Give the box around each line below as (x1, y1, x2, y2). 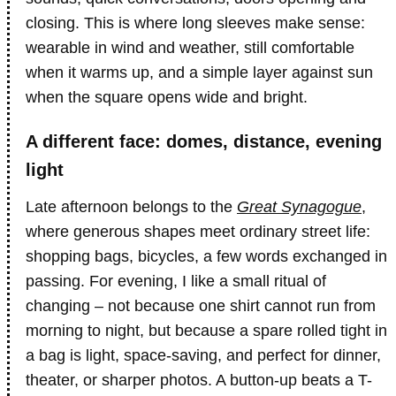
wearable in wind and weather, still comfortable (26, 39, 354, 57)
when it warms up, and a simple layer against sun (26, 64, 373, 81)
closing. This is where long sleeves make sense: (26, 14, 365, 32)
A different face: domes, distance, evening (26, 132, 382, 151)
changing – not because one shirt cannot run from (26, 297, 376, 315)
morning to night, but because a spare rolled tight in (26, 322, 387, 339)
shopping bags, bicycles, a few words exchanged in (26, 247, 387, 265)
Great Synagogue (237, 198, 362, 216)
